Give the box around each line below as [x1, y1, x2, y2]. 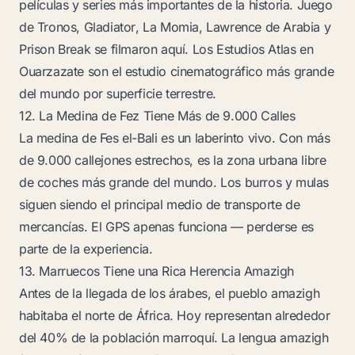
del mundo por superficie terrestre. [19, 86, 217, 101]
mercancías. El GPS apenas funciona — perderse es [19, 219, 314, 235]
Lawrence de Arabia [206, 19, 321, 35]
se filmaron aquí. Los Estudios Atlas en [90, 41, 314, 57]
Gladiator [83, 19, 136, 35]
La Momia [143, 19, 200, 35]
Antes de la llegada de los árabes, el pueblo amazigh [19, 285, 320, 301]
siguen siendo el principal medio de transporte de [19, 197, 300, 212]
